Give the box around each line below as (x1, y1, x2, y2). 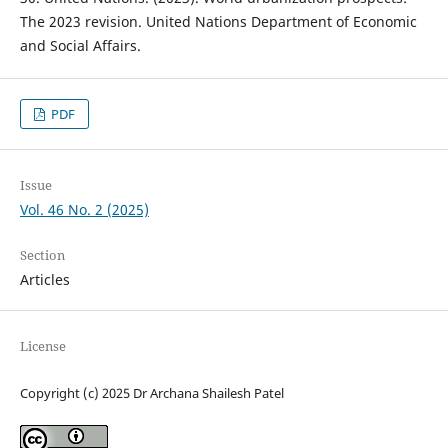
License (19, 336, 66, 355)
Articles (19, 269, 70, 289)
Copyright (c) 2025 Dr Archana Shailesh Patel (19, 383, 284, 402)
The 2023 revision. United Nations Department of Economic (19, 11, 417, 31)
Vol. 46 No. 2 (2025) (19, 199, 149, 219)
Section (19, 245, 65, 264)
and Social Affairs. (19, 35, 141, 55)
